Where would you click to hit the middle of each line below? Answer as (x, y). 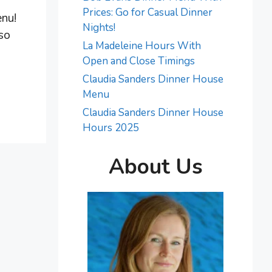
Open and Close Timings (139, 61)
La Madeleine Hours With (142, 46)
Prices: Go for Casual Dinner (148, 12)
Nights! (99, 28)
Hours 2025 (111, 128)
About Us (155, 166)
